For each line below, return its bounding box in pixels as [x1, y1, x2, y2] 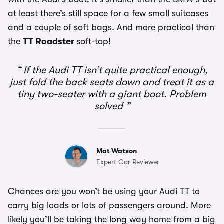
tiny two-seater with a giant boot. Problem [17, 88, 206, 100]
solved [94, 100, 125, 112]
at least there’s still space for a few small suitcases [8, 8, 208, 18]
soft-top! [76, 36, 111, 46]
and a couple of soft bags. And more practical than [8, 22, 214, 32]
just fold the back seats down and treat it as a [10, 76, 214, 88]
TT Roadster [23, 36, 76, 46]
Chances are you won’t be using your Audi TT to [8, 186, 200, 196]
